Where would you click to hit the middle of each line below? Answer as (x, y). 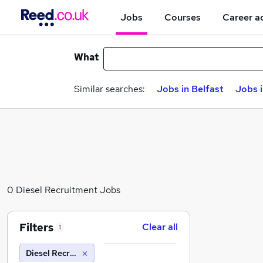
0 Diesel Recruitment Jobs (64, 190)
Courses (183, 17)
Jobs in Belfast (190, 89)
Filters (36, 227)
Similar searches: (109, 89)
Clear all (160, 227)
